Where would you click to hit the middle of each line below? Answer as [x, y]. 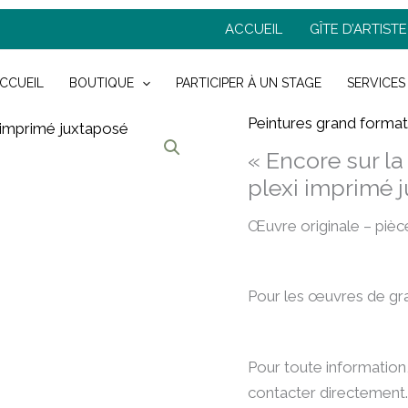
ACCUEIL [254, 29]
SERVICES [377, 83]
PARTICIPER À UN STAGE [249, 83]
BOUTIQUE [101, 83]
